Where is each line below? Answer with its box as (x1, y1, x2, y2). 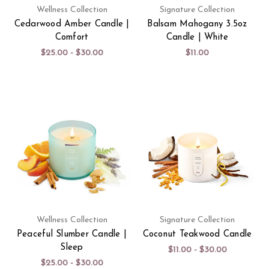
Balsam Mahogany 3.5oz (147, 19, 247, 29)
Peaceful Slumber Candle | (16, 229, 127, 239)
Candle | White (166, 32, 229, 42)
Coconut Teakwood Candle (142, 229, 252, 239)
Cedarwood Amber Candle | (14, 19, 130, 29)
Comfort (55, 32, 89, 42)
